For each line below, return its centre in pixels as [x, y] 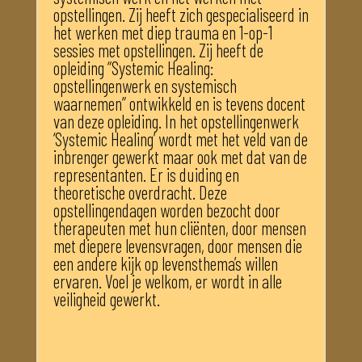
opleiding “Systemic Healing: [133, 67]
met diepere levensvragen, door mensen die [177, 245]
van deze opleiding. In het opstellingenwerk [176, 121]
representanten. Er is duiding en [146, 174]
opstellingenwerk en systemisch [145, 85]
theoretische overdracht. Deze [140, 192]
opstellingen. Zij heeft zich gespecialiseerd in [181, 14]
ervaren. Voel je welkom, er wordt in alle [167, 281]
